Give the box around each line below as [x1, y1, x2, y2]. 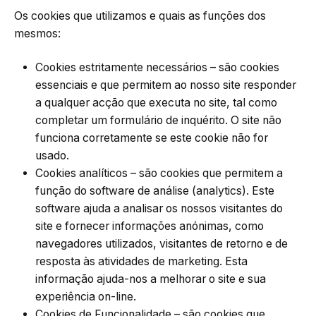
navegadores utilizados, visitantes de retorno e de [35, 236, 288, 250]
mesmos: [14, 27, 61, 41]
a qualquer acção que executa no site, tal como [35, 95, 277, 109]
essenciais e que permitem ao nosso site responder [35, 78, 296, 92]
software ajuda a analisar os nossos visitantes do [35, 201, 283, 215]
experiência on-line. [35, 289, 136, 303]
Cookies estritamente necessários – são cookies [35, 60, 279, 74]
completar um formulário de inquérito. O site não [35, 113, 281, 127]
